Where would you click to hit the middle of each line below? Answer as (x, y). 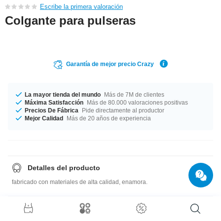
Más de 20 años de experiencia (108, 118)
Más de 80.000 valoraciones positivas (137, 102)
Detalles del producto (64, 167)
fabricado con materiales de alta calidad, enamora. (80, 182)
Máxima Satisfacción (54, 102)
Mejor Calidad (44, 118)
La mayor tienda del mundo (63, 94)
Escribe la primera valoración (81, 6)
